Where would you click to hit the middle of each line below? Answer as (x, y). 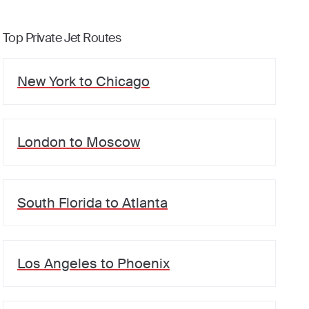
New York (47, 81)
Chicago (123, 81)
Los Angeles (57, 263)
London (42, 142)
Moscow (113, 142)
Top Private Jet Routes (62, 38)
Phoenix (143, 263)
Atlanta (145, 203)
